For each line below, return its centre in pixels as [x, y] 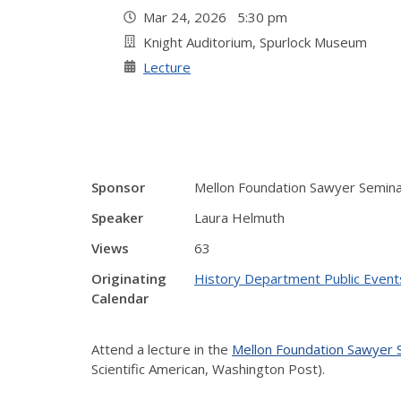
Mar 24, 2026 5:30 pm [219, 17]
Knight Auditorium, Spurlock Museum [255, 42]
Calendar [120, 298]
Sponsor [118, 187]
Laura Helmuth [239, 218]
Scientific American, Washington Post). [208, 368]
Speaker [117, 218]
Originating [129, 278]
